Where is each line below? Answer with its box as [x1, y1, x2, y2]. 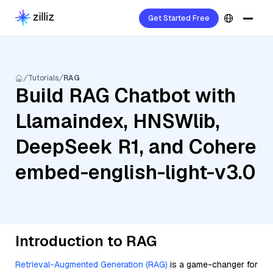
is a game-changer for [168, 259, 258, 270]
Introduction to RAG [15, 232, 157, 250]
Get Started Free [148, 13, 210, 23]
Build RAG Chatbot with [15, 83, 236, 108]
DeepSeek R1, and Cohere [15, 134, 257, 159]
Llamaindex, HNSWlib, [15, 108, 220, 133]
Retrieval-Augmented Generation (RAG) [15, 259, 168, 270]
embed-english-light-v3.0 [15, 160, 255, 185]
